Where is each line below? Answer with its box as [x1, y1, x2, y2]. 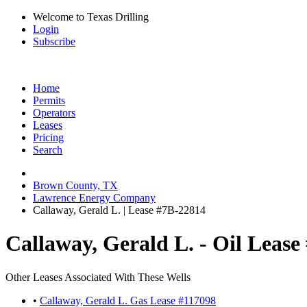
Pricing [33, 132, 64, 143]
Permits [33, 95, 65, 106]
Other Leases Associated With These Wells [5, 271, 191, 283]
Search [33, 144, 62, 156]
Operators [33, 107, 75, 119]
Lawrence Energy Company [33, 192, 156, 204]
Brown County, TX [33, 180, 118, 191]
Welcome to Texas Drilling [33, 11, 149, 23]
